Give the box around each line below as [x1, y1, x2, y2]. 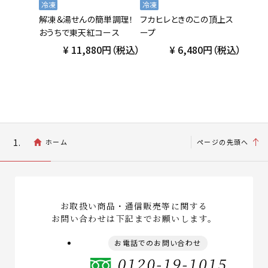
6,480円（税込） [175, 42, 241, 57]
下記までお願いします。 [115, 212, 217, 224]
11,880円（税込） [69, 42, 140, 57]
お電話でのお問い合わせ [114, 237, 202, 248]
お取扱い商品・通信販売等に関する [60, 199, 208, 212]
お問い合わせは [51, 212, 116, 224]
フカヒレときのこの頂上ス [140, 13, 234, 25]
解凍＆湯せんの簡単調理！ [39, 13, 134, 25]
